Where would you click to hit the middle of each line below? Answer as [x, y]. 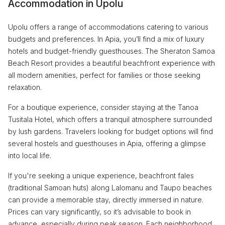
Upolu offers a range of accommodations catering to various [108, 27]
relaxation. [25, 87]
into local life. [30, 155]
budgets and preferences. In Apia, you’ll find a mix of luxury [106, 39]
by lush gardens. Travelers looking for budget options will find [110, 131]
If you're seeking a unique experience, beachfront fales [101, 175]
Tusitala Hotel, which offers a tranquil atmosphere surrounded [110, 119]
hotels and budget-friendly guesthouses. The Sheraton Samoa [111, 51]
